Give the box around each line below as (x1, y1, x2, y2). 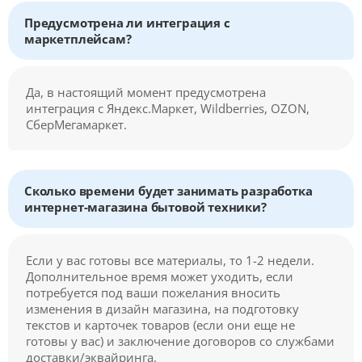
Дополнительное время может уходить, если (26, 268, 293, 285)
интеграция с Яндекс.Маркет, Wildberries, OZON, (26, 100, 309, 117)
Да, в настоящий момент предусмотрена (26, 84, 266, 101)
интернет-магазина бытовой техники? (24, 199, 267, 216)
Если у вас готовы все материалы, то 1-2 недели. (26, 252, 314, 269)
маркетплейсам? (24, 31, 132, 48)
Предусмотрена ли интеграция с (24, 15, 230, 32)
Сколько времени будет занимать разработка (24, 183, 313, 200)
